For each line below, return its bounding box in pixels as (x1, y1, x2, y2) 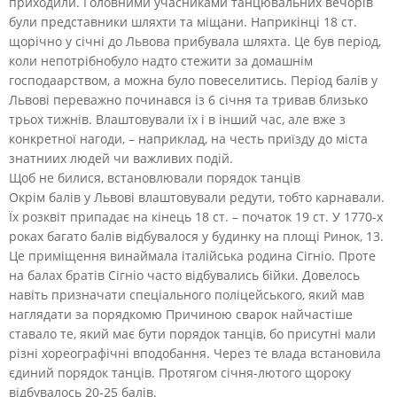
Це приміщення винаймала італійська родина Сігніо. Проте (9, 246, 376, 264)
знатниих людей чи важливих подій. (9, 149, 233, 167)
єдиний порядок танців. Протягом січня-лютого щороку (9, 363, 351, 381)
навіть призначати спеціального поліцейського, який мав (9, 285, 364, 303)
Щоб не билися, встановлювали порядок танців (9, 168, 300, 186)
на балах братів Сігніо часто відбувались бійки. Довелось (9, 266, 360, 284)
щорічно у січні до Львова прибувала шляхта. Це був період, (9, 32, 381, 50)
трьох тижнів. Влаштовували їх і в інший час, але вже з (9, 110, 346, 128)
